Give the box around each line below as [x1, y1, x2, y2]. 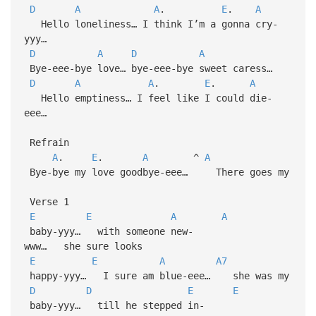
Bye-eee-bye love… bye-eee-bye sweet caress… [23, 62, 278, 74]
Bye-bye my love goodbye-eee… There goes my [23, 166, 289, 178]
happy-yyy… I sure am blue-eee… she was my [23, 269, 289, 281]
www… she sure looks [23, 240, 142, 252]
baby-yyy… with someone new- [23, 225, 193, 237]
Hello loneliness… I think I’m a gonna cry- [23, 18, 278, 30]
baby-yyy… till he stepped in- [23, 299, 205, 311]
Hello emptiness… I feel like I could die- [23, 92, 272, 104]
